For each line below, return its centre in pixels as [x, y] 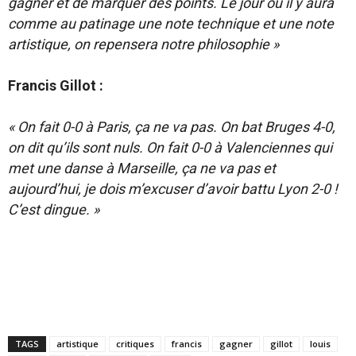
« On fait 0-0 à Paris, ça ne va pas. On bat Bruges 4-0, [172, 127]
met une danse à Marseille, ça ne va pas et [142, 168]
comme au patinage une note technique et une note [171, 23]
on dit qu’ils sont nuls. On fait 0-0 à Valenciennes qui [170, 147]
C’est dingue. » [54, 209]
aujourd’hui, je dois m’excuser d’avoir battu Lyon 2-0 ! [173, 189]
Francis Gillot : [56, 85]
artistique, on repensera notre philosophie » [143, 44]
